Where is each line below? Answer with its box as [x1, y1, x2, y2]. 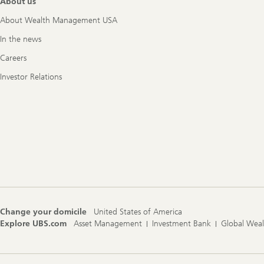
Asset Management [74, 218, 142, 229]
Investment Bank [152, 218, 211, 229]
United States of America [94, 206, 182, 217]
